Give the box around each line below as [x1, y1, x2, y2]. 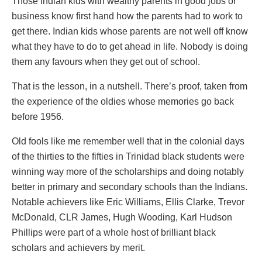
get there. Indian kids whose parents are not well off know [12, 26, 248, 37]
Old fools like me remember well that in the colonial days [12, 136, 244, 147]
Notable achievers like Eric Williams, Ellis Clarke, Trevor [12, 197, 244, 208]
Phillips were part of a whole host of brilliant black [12, 227, 216, 238]
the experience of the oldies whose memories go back [12, 96, 234, 107]
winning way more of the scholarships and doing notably [12, 167, 244, 177]
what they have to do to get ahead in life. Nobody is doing [12, 42, 248, 52]
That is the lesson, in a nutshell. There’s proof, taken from [12, 81, 247, 92]
